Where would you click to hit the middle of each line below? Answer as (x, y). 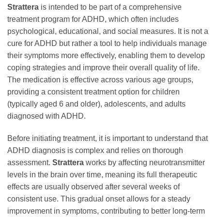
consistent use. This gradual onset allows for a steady (99, 199)
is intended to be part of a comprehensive (110, 7)
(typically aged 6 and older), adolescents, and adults (96, 104)
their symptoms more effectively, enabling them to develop (106, 55)
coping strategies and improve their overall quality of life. (103, 67)
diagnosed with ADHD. (46, 116)
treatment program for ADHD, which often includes (93, 19)
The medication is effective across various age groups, (100, 79)
